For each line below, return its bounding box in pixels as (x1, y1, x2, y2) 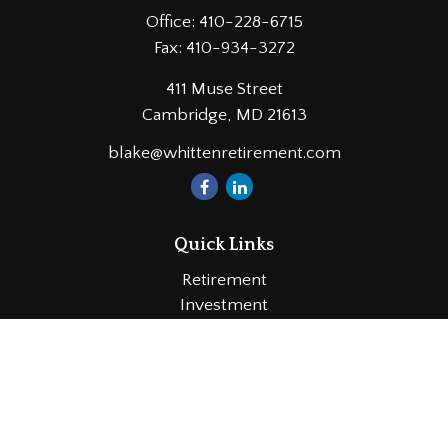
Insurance (186, 345, 262, 365)
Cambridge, (141, 105, 232, 125)
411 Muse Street (165, 79, 283, 99)
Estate (201, 320, 247, 340)
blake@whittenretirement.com (107, 143, 341, 163)
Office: (145, 12, 199, 32)
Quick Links (174, 235, 274, 255)
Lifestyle (192, 420, 256, 440)
